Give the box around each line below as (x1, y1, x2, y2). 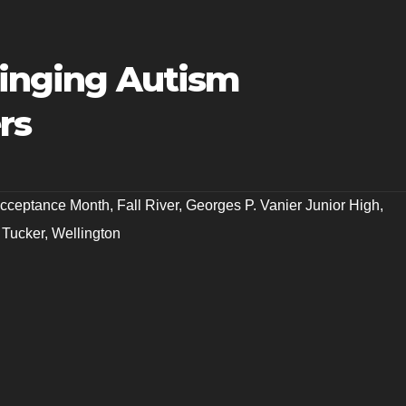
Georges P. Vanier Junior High (186, 197, 380, 213)
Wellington (52, 225, 121, 241)
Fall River (117, 197, 179, 213)
